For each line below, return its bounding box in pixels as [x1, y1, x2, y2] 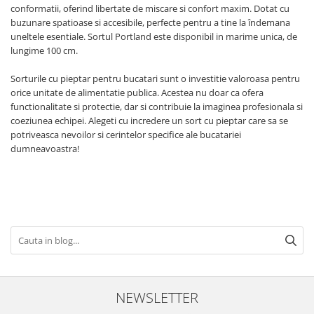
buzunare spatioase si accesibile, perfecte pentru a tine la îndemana [11, 16, 290, 29]
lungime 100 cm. [11, 44, 78, 57]
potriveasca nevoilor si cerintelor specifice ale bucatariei [11, 128, 241, 142]
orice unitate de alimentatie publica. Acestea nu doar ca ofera [11, 86, 264, 100]
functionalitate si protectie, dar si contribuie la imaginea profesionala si [11, 100, 303, 114]
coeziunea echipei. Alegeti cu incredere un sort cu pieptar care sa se [11, 114, 288, 128]
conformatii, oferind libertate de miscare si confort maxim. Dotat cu [11, 2, 289, 15]
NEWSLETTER [116, 287, 198, 308]
